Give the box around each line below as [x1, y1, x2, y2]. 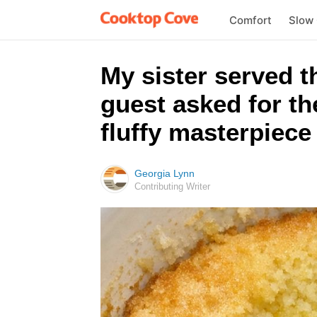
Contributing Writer [134, 181, 210, 192]
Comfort [229, 13, 272, 27]
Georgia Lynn [134, 168, 195, 179]
